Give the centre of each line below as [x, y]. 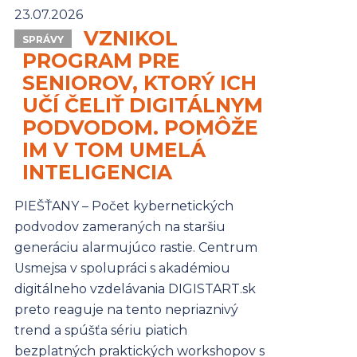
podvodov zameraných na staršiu [120, 227]
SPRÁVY [43, 40]
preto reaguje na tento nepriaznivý [126, 310]
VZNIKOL [130, 39]
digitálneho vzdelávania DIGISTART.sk [135, 289]
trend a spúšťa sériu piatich [100, 331]
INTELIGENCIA [97, 173]
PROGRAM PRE [101, 61]
